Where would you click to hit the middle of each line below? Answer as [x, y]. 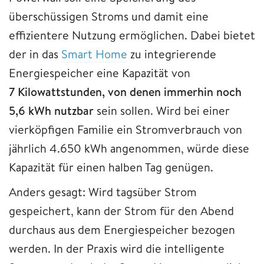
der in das [35, 54]
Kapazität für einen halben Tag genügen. [111, 167]
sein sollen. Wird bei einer [162, 110]
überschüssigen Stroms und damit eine [109, 16]
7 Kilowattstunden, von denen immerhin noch [125, 91]
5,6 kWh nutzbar [51, 110]
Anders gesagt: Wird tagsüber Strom [103, 192]
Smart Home [94, 54]
